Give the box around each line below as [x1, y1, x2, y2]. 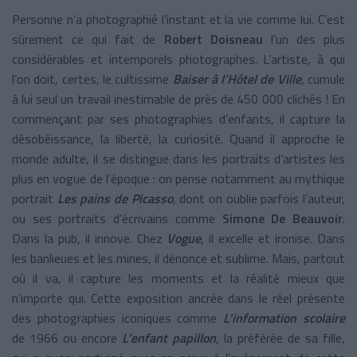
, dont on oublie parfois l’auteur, [172, 188, 346, 208]
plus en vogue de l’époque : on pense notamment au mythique [12, 168, 345, 188]
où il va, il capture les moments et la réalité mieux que [12, 268, 345, 288]
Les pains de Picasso [57, 188, 173, 208]
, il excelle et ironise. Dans [201, 228, 346, 248]
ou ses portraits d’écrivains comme [12, 208, 222, 228]
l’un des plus [262, 29, 346, 49]
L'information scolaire [223, 308, 346, 328]
